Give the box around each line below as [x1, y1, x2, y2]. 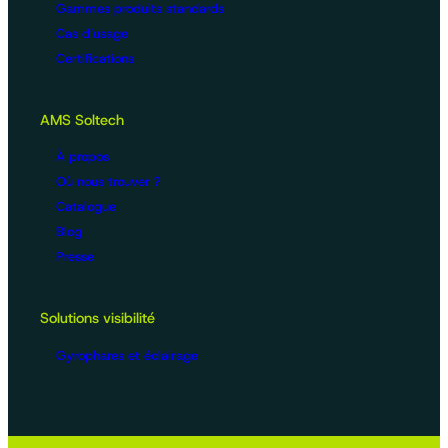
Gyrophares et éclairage [56, 346, 198, 364]
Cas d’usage [56, 24, 128, 42]
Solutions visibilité [40, 308, 155, 329]
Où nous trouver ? [56, 173, 161, 191]
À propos [56, 148, 109, 166]
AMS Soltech [40, 109, 124, 130]
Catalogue [56, 198, 116, 216]
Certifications [56, 49, 134, 67]
